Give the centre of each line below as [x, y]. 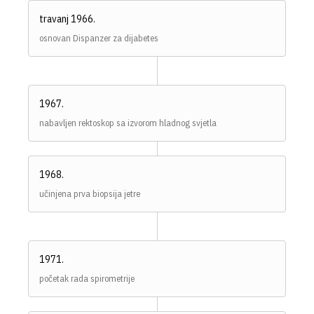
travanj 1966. [67, 18]
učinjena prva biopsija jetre [90, 193]
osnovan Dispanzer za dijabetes [99, 38]
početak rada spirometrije [87, 278]
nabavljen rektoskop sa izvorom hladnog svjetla [128, 123]
